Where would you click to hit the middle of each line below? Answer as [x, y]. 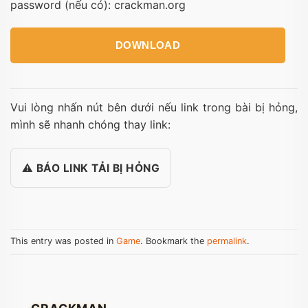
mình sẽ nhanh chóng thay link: [90, 125]
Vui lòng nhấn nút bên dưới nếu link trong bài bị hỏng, [154, 108]
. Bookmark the [174, 241]
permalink [227, 241]
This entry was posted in [63, 241]
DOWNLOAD [148, 45]
